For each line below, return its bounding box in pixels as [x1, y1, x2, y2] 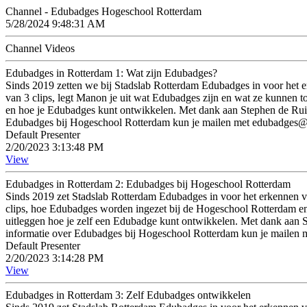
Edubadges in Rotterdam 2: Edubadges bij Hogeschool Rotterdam [5, 178, 291, 190]
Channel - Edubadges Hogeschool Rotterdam [5, 5, 201, 17]
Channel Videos [5, 42, 75, 54]
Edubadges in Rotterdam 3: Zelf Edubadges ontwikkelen [5, 289, 251, 301]
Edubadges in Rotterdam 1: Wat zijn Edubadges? [5, 67, 217, 79]
